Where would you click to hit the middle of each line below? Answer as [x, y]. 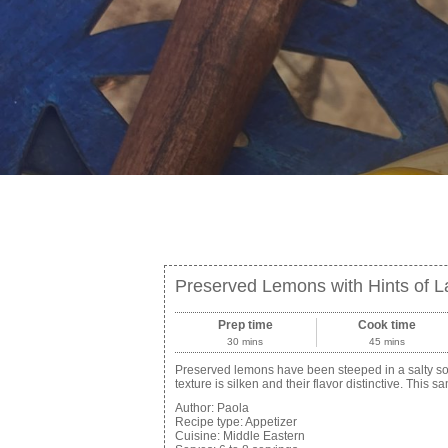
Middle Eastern [263, 436]
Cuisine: [198, 436]
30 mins [245, 341]
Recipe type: [209, 422]
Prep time [245, 325]
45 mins [386, 341]
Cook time [386, 325]
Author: [195, 408]
